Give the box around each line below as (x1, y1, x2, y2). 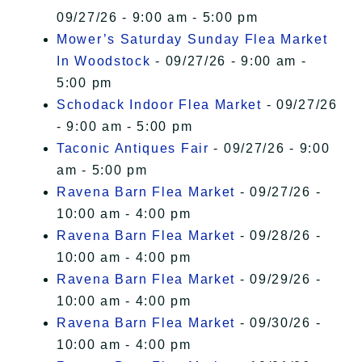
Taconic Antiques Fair (57, 141, 209, 156)
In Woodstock (57, 54, 151, 69)
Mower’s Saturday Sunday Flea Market (57, 32, 328, 47)
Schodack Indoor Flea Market (57, 98, 262, 112)
